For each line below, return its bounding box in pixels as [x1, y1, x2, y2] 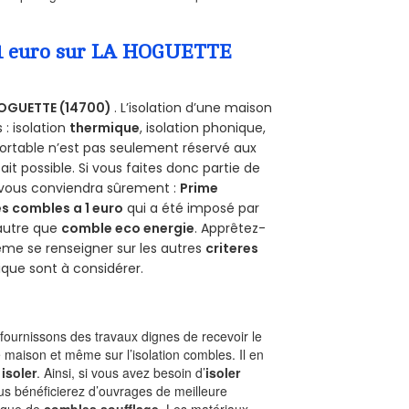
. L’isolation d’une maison [114, 98, 273, 117]
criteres [205, 238, 259, 257]
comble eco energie [61, 218, 195, 237]
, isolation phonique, [140, 118, 267, 137]
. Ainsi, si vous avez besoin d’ [37, 362, 206, 382]
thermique [69, 118, 141, 137]
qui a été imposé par [123, 198, 260, 217]
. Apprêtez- [194, 218, 267, 237]
